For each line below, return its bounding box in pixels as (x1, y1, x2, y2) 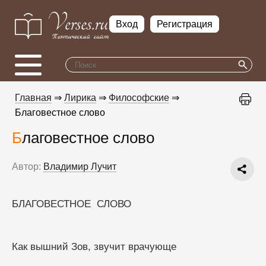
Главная (15, 92, 52, 103)
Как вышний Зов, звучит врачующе (12, 240, 176, 252)
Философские (109, 92, 169, 103)
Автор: (12, 161, 41, 172)
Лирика (64, 92, 96, 103)
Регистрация (157, 19, 213, 30)
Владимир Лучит (43, 161, 116, 172)
